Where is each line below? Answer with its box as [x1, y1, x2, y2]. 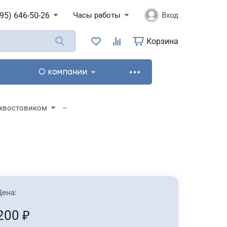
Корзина [146, 36, 178, 46]
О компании [39, 67, 87, 77]
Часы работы [73, 11, 121, 20]
